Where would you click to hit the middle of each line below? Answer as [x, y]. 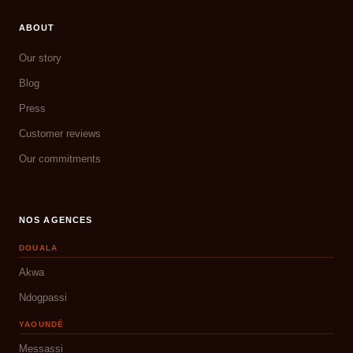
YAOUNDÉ [42, 325]
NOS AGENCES [56, 220]
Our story [40, 58]
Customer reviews [60, 134]
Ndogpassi [43, 298]
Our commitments [60, 159]
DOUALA [39, 248]
